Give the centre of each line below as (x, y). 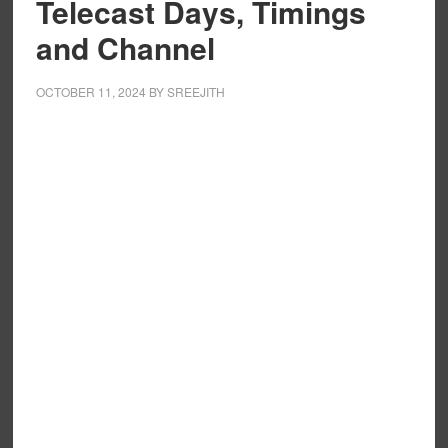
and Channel (125, 47)
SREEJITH (195, 91)
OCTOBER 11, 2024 (90, 91)
